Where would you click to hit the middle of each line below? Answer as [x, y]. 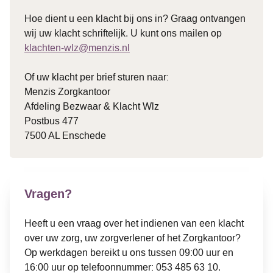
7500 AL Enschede [65, 135]
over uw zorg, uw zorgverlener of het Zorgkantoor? [133, 238]
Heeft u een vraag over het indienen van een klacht [134, 223]
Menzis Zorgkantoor [67, 91]
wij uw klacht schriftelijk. [77, 33]
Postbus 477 [51, 121]
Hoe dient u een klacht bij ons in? [97, 18]
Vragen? [48, 194]
